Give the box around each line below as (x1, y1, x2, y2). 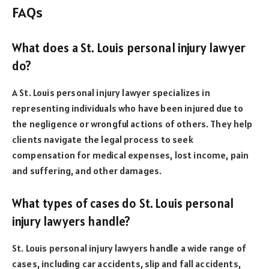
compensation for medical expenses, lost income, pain (12, 148, 249, 161)
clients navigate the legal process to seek (12, 133, 193, 145)
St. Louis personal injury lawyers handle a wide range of (12, 241, 246, 254)
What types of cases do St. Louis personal (12, 196, 234, 212)
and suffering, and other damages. (12, 164, 162, 177)
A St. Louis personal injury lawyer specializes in (12, 86, 210, 98)
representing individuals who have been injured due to (12, 101, 244, 114)
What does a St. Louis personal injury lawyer (12, 40, 246, 56)
